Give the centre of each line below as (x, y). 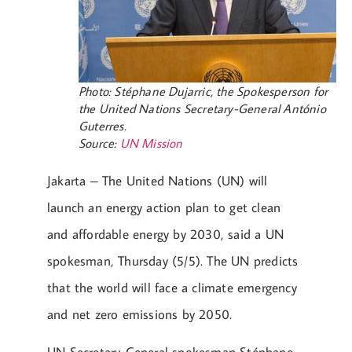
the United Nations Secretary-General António (202, 108)
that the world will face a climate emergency (172, 287)
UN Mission (153, 143)
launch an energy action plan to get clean (164, 207)
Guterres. (103, 125)
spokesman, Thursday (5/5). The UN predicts (173, 260)
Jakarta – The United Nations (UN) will (158, 180)
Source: (99, 143)
